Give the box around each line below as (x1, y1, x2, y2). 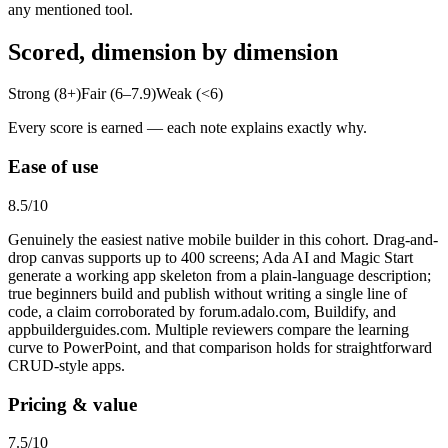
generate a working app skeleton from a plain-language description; (8, 266, 431, 284)
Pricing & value (8, 393, 137, 415)
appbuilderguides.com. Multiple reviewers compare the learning (8, 320, 409, 338)
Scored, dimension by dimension (8, 38, 338, 65)
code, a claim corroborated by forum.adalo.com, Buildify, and (8, 302, 396, 320)
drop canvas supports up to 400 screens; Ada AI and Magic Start (8, 248, 413, 266)
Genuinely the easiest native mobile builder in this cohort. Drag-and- (8, 230, 438, 248)
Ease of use (8, 156, 98, 178)
